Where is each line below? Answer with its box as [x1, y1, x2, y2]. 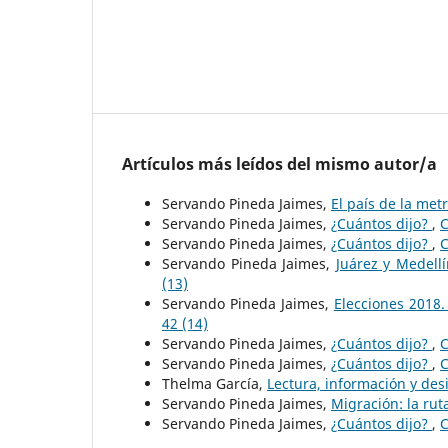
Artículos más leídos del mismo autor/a [122, 152, 437, 175]
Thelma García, [162, 373, 267, 393]
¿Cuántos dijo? [331, 353, 432, 373]
